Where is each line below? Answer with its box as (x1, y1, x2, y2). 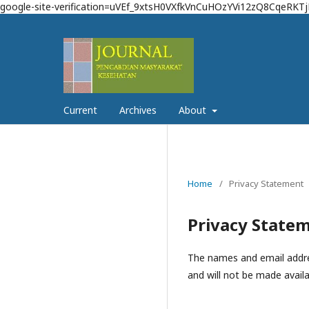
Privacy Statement (229, 177, 303, 190)
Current (63, 103, 97, 117)
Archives (119, 103, 157, 117)
